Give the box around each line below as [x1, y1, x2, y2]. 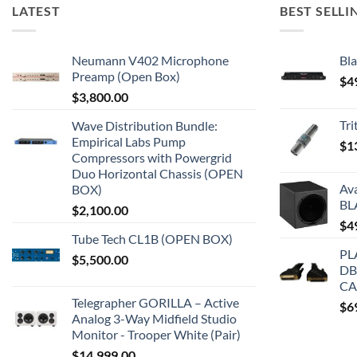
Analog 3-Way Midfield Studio [72, 310, 237, 326]
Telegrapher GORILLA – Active [72, 294, 239, 310]
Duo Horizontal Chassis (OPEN [72, 165, 243, 181]
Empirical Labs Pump [72, 133, 186, 149]
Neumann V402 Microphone [72, 52, 229, 68]
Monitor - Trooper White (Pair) [72, 326, 241, 342]
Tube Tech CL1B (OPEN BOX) [72, 230, 233, 246]
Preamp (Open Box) [72, 68, 180, 84]
